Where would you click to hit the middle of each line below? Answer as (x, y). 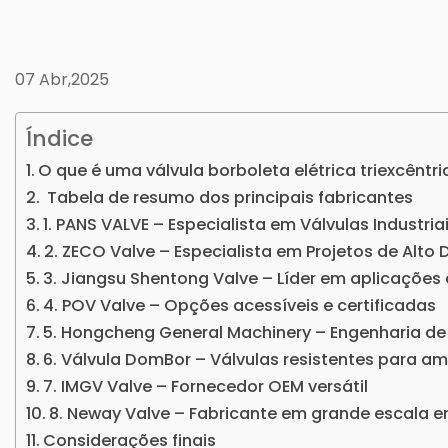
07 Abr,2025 (62, 79)
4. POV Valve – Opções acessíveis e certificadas (240, 305)
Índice (59, 138)
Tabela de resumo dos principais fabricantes (228, 197)
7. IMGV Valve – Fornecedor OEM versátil (206, 386)
